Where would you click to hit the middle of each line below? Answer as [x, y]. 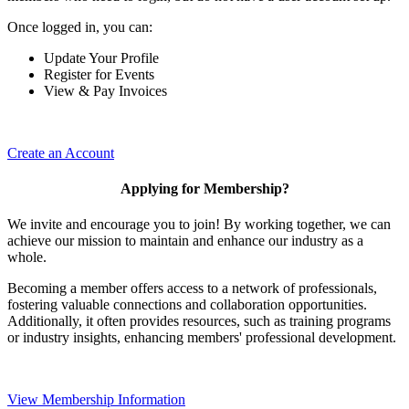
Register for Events [99, 74]
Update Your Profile [101, 58]
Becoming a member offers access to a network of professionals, [192, 288]
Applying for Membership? [204, 188]
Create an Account [61, 152]
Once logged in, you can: [80, 26]
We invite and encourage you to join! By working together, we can [199, 225]
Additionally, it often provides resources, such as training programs [199, 321]
